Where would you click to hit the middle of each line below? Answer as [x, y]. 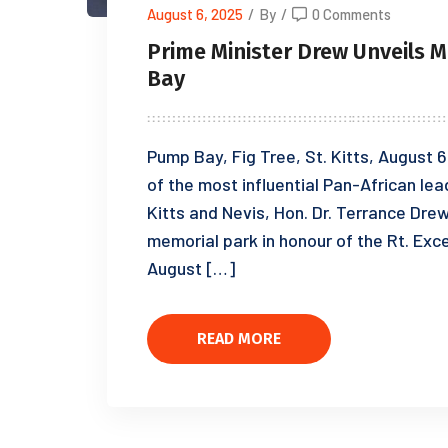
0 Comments [351, 13]
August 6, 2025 [195, 13]
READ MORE [239, 339]
